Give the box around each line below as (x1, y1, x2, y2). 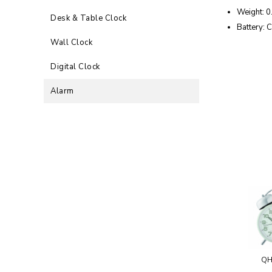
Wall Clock (50, 37, 92, 49)
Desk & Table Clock (50, 13, 126, 24)
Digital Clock (50, 61, 100, 73)
